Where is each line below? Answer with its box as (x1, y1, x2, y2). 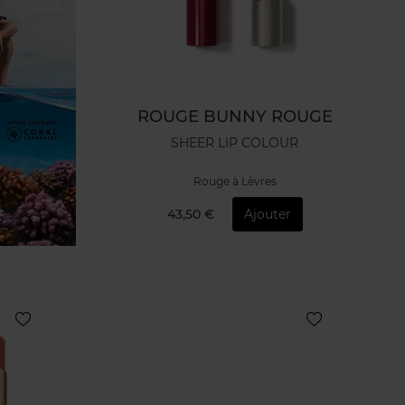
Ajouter (243, 206, 291, 223)
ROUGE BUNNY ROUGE (137, 106, 333, 127)
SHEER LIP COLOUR (171, 135, 299, 152)
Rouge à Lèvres (193, 174, 277, 188)
